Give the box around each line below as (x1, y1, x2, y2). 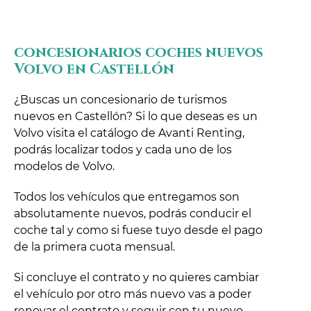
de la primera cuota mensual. (14, 239, 175, 253)
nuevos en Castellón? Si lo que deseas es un (14, 109, 258, 123)
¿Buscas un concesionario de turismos (14, 92, 227, 106)
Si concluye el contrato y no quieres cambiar (14, 270, 259, 284)
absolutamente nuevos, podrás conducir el (14, 206, 251, 220)
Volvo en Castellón (14, 59, 174, 79)
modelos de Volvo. (14, 159, 115, 173)
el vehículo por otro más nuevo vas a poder (14, 287, 251, 301)
